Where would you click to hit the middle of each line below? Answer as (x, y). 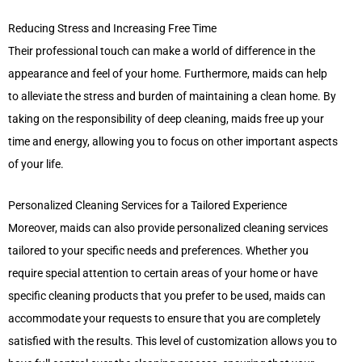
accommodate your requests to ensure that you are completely (164, 319)
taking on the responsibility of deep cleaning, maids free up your (166, 118)
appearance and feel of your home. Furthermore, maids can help (168, 73)
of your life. (36, 164)
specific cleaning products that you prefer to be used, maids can (167, 296)
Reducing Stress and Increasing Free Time (112, 28)
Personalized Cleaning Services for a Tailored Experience (147, 206)
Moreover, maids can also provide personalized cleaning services (168, 228)
